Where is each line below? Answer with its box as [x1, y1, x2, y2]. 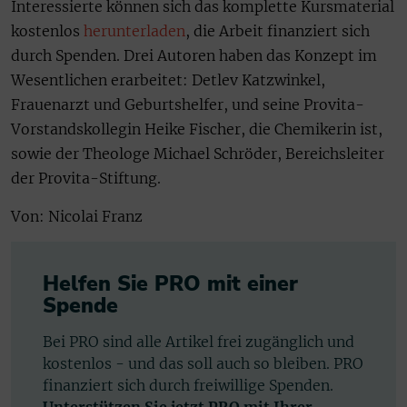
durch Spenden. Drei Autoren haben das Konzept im [11, 46, 377, 65]
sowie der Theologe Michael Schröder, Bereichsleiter [11, 144, 384, 164]
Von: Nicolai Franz [11, 206, 143, 225]
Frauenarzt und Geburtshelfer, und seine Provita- [11, 95, 364, 114]
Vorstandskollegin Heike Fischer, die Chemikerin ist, [11, 120, 382, 139]
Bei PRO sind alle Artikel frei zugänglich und [43, 333, 354, 352]
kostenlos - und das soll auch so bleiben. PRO [43, 354, 363, 373]
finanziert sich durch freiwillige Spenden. [43, 376, 333, 395]
